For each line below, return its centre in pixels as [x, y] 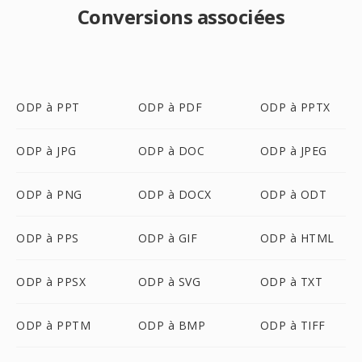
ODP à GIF [168, 238]
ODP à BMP [172, 325]
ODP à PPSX [51, 282]
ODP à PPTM [53, 325]
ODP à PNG [49, 194]
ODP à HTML [297, 238]
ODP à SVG [169, 282]
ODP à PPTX [295, 107]
